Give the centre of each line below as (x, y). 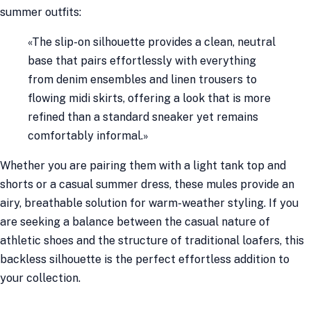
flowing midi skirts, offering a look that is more (149, 98)
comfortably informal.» (88, 136)
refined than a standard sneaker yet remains (143, 117)
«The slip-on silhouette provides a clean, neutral (152, 42)
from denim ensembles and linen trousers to (142, 79)
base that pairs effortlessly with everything (142, 61)
